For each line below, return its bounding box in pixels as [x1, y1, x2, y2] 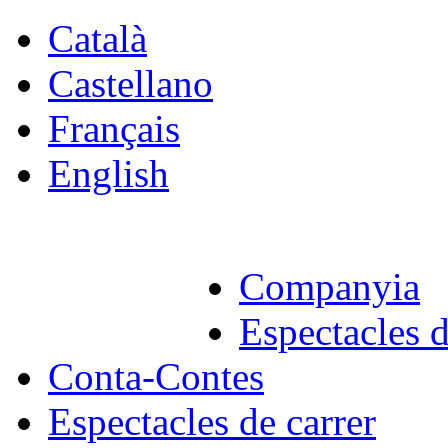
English [48, 152, 169, 195]
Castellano [48, 62, 213, 105]
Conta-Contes [48, 355, 264, 398]
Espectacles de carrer [48, 400, 376, 443]
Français [48, 107, 180, 150]
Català [48, 17, 147, 60]
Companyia [239, 265, 420, 308]
